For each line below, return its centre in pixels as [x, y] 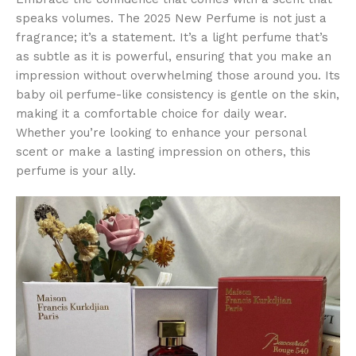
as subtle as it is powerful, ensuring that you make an [174, 57]
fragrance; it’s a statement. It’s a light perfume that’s [172, 38]
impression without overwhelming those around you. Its [178, 76]
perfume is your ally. [76, 171]
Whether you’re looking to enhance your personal [161, 133]
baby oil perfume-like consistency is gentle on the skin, [178, 95]
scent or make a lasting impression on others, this [163, 152]
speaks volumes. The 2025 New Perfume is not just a [171, 19]
